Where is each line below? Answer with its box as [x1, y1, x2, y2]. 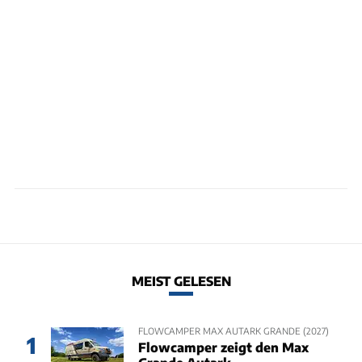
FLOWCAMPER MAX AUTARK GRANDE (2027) [137, 325, 329, 337]
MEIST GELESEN [131, 273, 231, 289]
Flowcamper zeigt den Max [137, 339, 309, 355]
